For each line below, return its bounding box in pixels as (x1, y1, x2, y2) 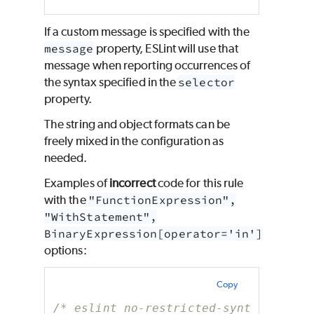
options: (44, 243, 87, 257)
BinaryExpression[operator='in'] (44, 226, 264, 240)
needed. (44, 150, 88, 165)
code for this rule (155, 175, 244, 190)
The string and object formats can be (44, 116, 230, 131)
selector (178, 74, 235, 89)
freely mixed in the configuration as (44, 133, 224, 148)
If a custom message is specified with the (44, 24, 250, 39)
